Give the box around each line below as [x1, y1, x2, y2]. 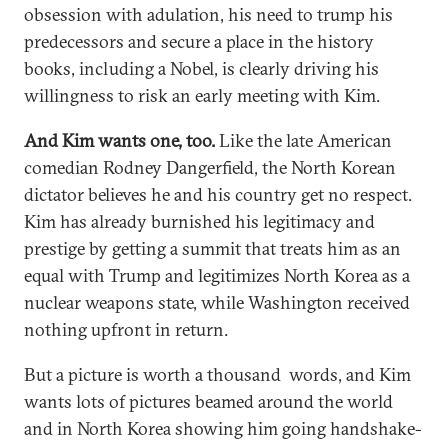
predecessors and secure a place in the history [24, 30, 374, 53]
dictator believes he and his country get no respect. [24, 183, 412, 206]
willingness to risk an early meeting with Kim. [24, 84, 384, 107]
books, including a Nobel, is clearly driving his [24, 57, 379, 80]
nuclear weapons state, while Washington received [24, 291, 410, 314]
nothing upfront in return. [24, 318, 228, 341]
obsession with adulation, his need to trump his [24, 3, 393, 26]
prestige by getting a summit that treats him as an [24, 237, 401, 260]
